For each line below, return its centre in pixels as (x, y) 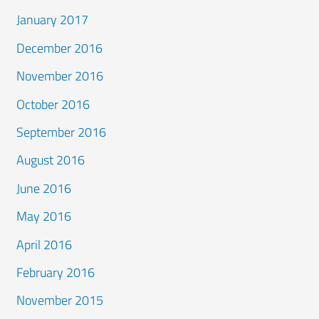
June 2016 (44, 188)
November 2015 (60, 300)
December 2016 (60, 48)
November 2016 (60, 76)
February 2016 (56, 273)
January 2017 (53, 20)
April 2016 (45, 244)
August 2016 (51, 160)
